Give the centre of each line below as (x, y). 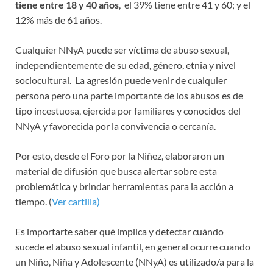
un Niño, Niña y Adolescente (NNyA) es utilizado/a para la (135, 261)
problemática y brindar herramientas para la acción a (124, 186)
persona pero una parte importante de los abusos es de (129, 95)
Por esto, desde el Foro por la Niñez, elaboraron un (120, 155)
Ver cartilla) (76, 201)
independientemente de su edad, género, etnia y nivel (126, 65)
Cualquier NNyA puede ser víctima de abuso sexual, (122, 49)
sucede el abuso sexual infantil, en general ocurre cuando (133, 246)
